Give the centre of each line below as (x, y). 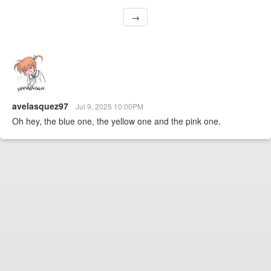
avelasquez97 (41, 106)
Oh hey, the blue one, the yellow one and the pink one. (116, 121)
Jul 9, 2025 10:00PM (109, 106)
